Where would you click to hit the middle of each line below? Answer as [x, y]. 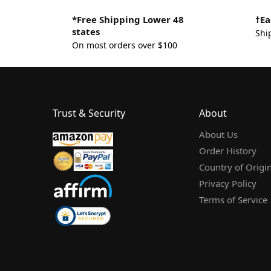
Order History [228, 151]
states [86, 32]
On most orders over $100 [125, 45]
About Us [218, 135]
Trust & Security [89, 113]
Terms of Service [233, 200]
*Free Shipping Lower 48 [128, 20]
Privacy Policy [228, 184]
